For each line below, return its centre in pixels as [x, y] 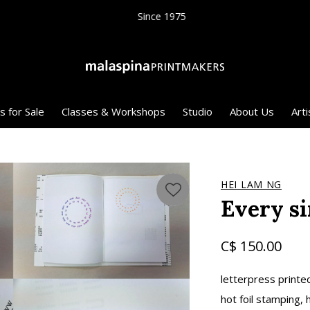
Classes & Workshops [113, 111]
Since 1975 [155, 16]
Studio [197, 111]
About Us [252, 111]
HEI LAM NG [251, 184]
